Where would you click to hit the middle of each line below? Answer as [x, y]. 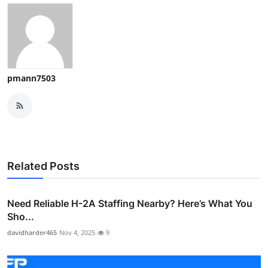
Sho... [21, 216]
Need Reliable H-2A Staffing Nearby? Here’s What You [130, 203]
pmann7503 [31, 78]
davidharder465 [32, 232]
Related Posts [43, 166]
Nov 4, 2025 [77, 232]
